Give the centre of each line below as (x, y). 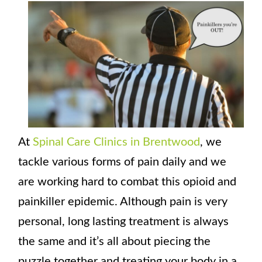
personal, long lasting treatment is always (124, 221)
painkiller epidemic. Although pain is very (123, 201)
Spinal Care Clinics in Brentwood (117, 142)
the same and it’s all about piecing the (115, 241)
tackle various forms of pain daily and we (123, 162)
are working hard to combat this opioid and (127, 182)
